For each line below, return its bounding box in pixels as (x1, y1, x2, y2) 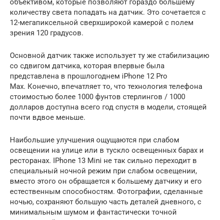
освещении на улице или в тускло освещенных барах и (10, 145, 204, 155)
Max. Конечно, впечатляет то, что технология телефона (10, 82, 202, 91)
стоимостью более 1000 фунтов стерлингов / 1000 (10, 92, 185, 101)
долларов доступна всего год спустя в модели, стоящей (10, 102, 207, 111)
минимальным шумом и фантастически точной (10, 207, 177, 217)
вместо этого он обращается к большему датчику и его (10, 176, 202, 186)
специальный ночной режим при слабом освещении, (10, 166, 197, 175)
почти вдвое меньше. (10, 112, 85, 122)
